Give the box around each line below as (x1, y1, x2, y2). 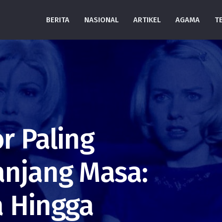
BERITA (46, 15, 70, 24)
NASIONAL (84, 15, 119, 24)
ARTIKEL (133, 15, 161, 24)
